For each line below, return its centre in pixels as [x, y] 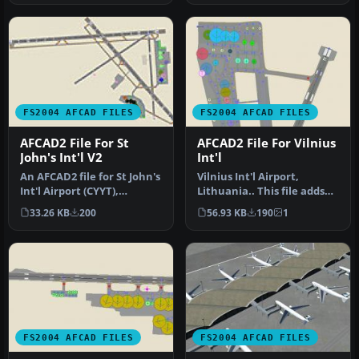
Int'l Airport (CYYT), [69, 191]
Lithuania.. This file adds [261, 191]
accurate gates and [247, 205]
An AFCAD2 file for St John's [90, 176]
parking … [223, 220]
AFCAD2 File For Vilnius [266, 143]
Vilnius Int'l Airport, [248, 176]
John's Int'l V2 [61, 157]
